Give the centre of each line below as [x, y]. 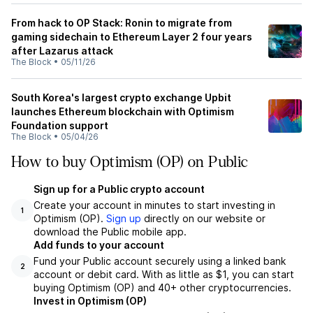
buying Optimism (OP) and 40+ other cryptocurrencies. [162, 287]
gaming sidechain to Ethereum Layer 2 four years [132, 37]
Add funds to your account [99, 245]
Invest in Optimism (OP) [90, 301]
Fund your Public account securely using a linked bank [160, 261]
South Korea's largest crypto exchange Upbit [121, 97]
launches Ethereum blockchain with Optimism [123, 111]
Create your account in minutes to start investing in [154, 205]
